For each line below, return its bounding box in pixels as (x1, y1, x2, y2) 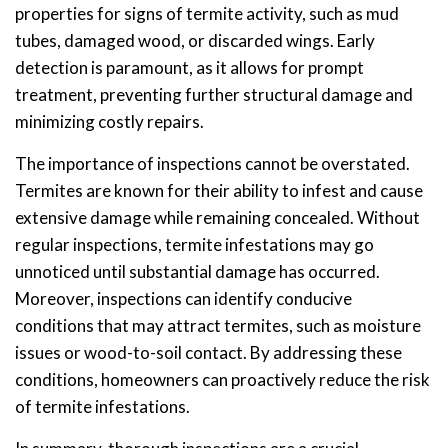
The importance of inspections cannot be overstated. (15, 153, 410, 175)
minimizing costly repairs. (15, 111, 204, 133)
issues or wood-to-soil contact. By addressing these (15, 342, 402, 364)
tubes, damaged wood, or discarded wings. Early (15, 30, 375, 52)
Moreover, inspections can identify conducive (15, 288, 352, 310)
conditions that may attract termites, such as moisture (15, 315, 421, 337)
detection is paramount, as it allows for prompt (15, 57, 364, 79)
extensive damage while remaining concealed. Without (15, 207, 420, 229)
